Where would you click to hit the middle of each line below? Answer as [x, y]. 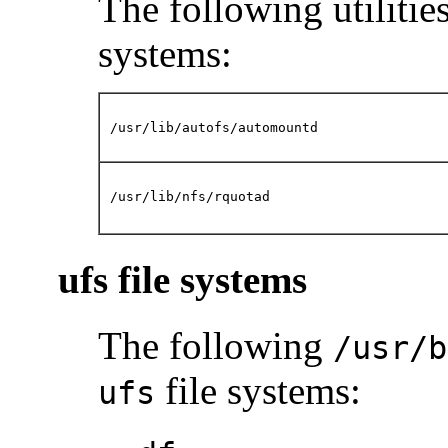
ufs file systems [182, 279]
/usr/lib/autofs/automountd [214, 128]
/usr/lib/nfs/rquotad [190, 197]
